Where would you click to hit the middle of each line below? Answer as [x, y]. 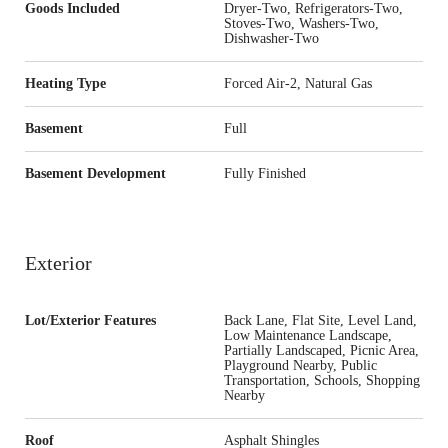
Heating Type [65, 83]
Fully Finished [265, 173]
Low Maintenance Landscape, [308, 335]
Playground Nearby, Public [300, 365]
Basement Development [95, 173]
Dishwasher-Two [271, 38]
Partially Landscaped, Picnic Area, [321, 350]
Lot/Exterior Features [90, 320]
